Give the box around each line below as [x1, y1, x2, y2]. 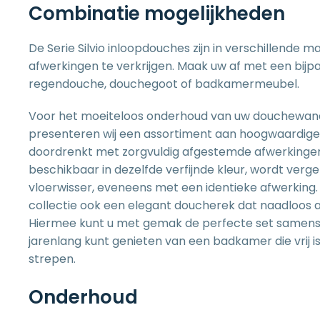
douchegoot [109, 76, 178, 92]
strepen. [29, 251, 76, 267]
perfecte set [202, 215, 274, 231]
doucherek [174, 197, 235, 214]
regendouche [29, 76, 104, 92]
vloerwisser [29, 179, 92, 196]
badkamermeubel [195, 76, 297, 92]
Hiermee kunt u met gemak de [29, 215, 202, 231]
